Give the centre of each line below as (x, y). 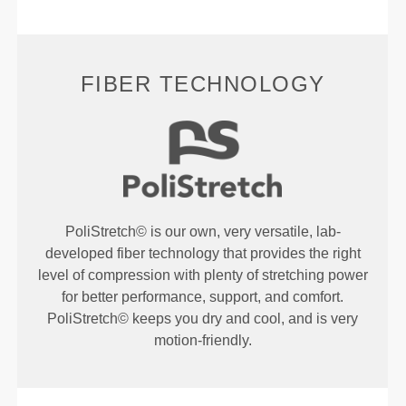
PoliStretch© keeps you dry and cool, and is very (203, 319)
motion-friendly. (203, 341)
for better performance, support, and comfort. (203, 297)
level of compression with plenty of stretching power (203, 275)
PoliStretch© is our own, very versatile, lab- (203, 232)
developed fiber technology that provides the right (203, 254)
